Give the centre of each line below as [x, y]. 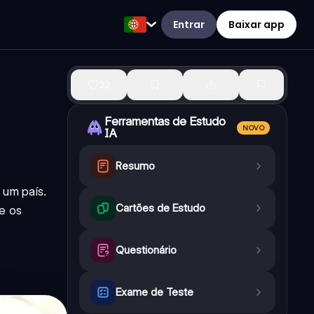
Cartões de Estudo [161, 208]
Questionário [146, 250]
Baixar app [257, 24]
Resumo [135, 166]
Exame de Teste [155, 292]
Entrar [189, 24]
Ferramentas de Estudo [165, 121]
